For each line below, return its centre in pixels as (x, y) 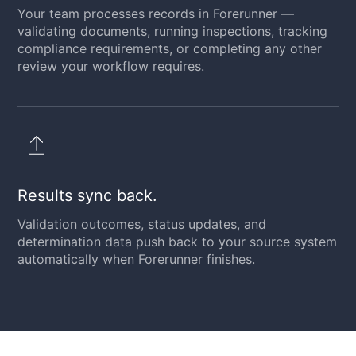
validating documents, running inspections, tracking (173, 31)
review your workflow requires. (111, 66)
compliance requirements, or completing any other (170, 48)
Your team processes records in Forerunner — (156, 13)
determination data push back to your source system (178, 241)
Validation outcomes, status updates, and (142, 224)
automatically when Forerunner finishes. (137, 259)
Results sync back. (88, 195)
